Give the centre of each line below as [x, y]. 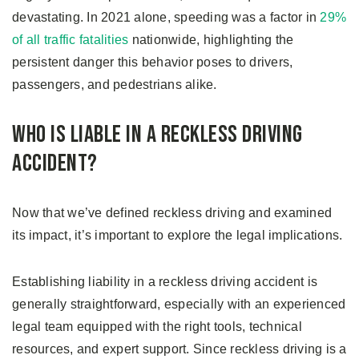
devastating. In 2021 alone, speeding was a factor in [166, 18]
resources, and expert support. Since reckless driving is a [179, 349]
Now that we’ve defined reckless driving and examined [172, 213]
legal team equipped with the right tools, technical [157, 327]
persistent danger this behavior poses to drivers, [153, 63]
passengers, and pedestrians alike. [115, 85]
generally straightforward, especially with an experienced [179, 305]
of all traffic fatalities [71, 40]
